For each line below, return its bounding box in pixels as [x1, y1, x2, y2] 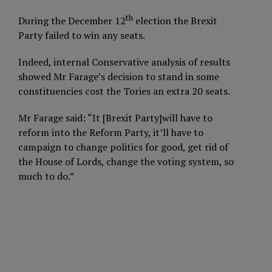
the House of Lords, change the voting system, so [18, 155, 234, 169]
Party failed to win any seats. [18, 29, 145, 42]
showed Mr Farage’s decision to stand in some [18, 70, 219, 84]
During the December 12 [18, 14, 126, 28]
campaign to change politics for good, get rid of [18, 140, 228, 154]
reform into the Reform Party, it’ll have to [18, 126, 203, 140]
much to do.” [18, 169, 74, 183]
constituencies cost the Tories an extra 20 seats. [18, 84, 230, 98]
